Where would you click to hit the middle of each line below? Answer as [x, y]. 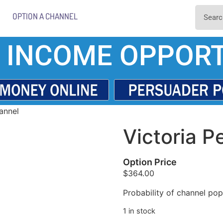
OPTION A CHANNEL [45, 16]
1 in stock [139, 211]
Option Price [150, 162]
